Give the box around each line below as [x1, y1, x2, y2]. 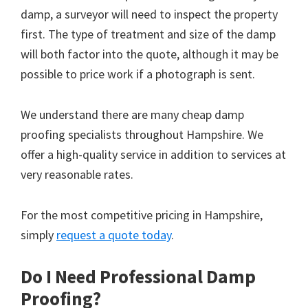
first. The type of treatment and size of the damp [21, 25, 276, 42]
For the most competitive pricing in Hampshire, [21, 206, 263, 223]
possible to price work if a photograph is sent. [21, 65, 255, 82]
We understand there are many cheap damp [21, 106, 244, 122]
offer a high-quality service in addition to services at [21, 146, 286, 162]
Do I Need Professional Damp [21, 264, 256, 288]
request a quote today [56, 226, 171, 243]
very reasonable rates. [21, 166, 133, 182]
